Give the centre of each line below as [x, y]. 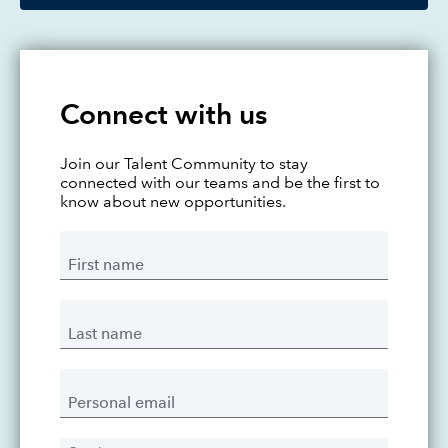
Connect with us [163, 114]
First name [106, 264]
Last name [105, 333]
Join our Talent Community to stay [184, 163]
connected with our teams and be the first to [220, 182]
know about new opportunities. [173, 201]
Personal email [121, 402]
